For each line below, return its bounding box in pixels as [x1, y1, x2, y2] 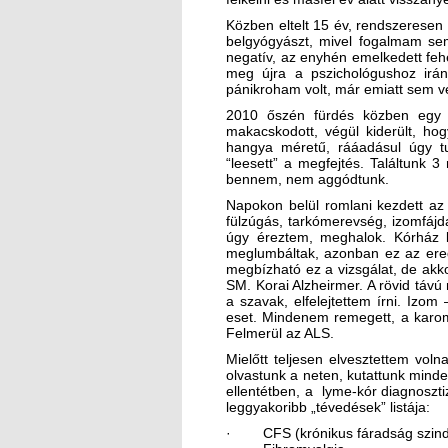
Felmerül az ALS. [226, 324, 334, 341]
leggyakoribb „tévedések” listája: [226, 398, 430, 415]
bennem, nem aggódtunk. [226, 170, 389, 187]
